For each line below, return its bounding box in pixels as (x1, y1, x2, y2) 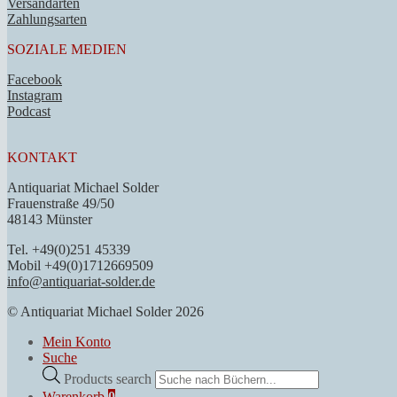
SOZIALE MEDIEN (7, 41, 127, 57)
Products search (64, 370, 155, 386)
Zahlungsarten (7, 11, 87, 27)
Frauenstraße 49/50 (7, 195, 114, 211)
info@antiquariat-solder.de (7, 273, 155, 289)
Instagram (7, 87, 62, 103)
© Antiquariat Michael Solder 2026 (7, 303, 204, 319)
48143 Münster (7, 211, 92, 227)
